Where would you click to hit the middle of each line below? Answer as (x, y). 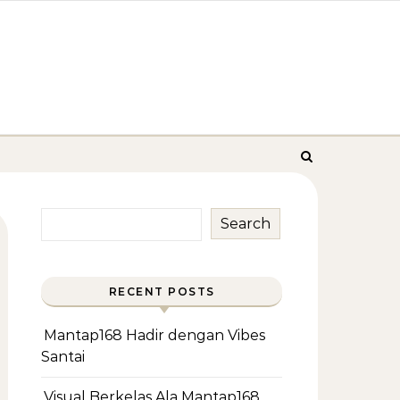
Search (246, 223)
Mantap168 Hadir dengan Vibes (154, 335)
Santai (63, 357)
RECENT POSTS (162, 292)
